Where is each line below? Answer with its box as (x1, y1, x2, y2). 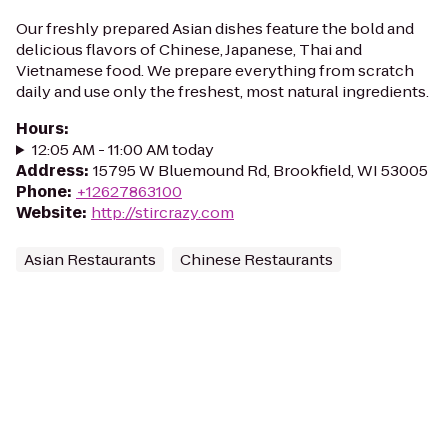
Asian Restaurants (24, 249, 156, 270)
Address (16, 160, 84, 181)
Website (16, 202, 82, 223)
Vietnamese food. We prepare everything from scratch (16, 60, 414, 81)
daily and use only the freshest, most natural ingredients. (16, 81, 429, 102)
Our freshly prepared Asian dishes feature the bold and (16, 18, 414, 39)
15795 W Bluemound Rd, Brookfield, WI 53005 (93, 160, 428, 181)
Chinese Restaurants (180, 249, 333, 270)
